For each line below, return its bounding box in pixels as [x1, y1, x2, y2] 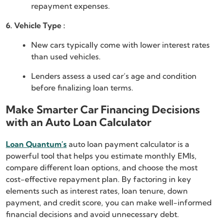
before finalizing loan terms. [31, 83, 133, 93]
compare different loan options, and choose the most [6, 163, 198, 173]
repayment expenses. [31, 1, 110, 11]
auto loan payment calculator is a [67, 139, 189, 149]
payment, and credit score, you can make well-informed [6, 198, 212, 208]
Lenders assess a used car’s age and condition [31, 71, 197, 81]
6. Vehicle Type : [6, 20, 65, 31]
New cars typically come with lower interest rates [31, 40, 210, 50]
